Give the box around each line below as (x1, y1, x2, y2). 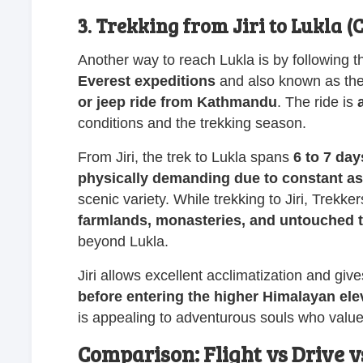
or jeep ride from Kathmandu (78, 93, 277, 110)
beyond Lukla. (78, 233, 169, 250)
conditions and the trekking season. (78, 114, 306, 131)
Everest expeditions (78, 72, 216, 89)
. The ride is (277, 93, 357, 110)
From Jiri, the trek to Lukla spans (78, 148, 293, 165)
